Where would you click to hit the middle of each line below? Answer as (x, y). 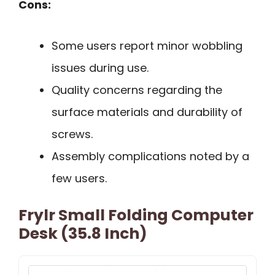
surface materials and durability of (147, 112)
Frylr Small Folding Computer (136, 215)
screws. (72, 134)
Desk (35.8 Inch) (83, 233)
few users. (79, 178)
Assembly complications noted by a (150, 156)
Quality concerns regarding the (137, 90)
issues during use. (100, 68)
